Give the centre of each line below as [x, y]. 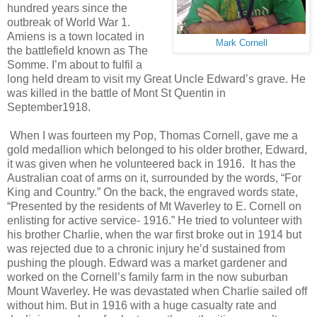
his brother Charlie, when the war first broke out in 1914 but [154, 234]
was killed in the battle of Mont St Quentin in [116, 93]
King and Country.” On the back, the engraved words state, [152, 192]
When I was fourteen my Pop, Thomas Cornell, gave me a [154, 135]
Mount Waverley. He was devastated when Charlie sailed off [157, 291]
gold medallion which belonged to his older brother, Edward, [157, 149]
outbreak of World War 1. [69, 22]
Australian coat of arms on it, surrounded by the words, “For [154, 178]
